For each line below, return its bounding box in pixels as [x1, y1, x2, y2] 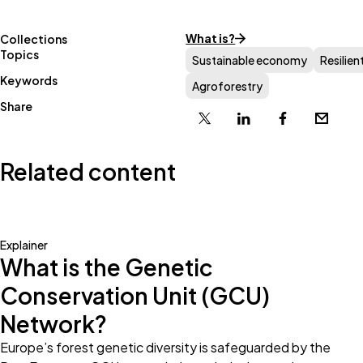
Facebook [282, 116, 343, 131]
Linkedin [243, 116, 293, 131]
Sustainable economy [192, 52, 308, 67]
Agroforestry [192, 78, 263, 93]
